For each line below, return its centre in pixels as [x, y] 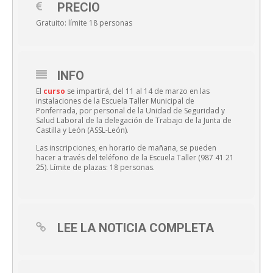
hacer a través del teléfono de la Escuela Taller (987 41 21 [135, 158]
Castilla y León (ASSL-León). [82, 130]
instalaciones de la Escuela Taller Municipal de [115, 101]
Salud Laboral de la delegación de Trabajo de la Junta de [134, 121]
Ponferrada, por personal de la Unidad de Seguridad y [130, 111]
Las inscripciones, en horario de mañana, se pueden [126, 148]
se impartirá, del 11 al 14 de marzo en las [137, 91]
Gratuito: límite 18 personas [84, 23]
